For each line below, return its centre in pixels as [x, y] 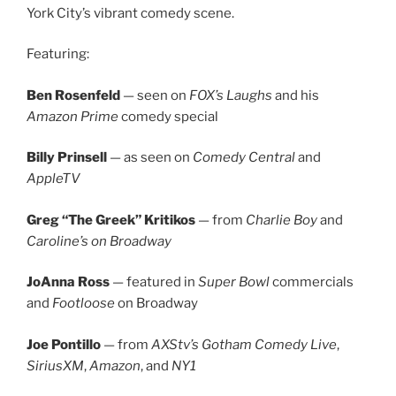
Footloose [84, 304]
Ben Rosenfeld [73, 95]
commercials [312, 282]
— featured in [154, 282]
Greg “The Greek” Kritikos [111, 220]
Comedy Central [244, 158]
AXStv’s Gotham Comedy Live [244, 344]
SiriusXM [55, 366]
